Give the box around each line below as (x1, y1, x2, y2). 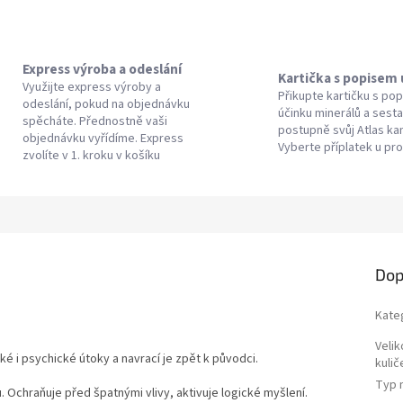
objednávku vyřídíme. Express (22, 130, 184, 148)
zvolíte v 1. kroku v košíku (22, 147, 160, 166)
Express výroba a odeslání (22, 59, 182, 80)
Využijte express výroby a (22, 78, 161, 97)
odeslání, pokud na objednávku (22, 95, 190, 114)
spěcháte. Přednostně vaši (22, 112, 167, 131)
